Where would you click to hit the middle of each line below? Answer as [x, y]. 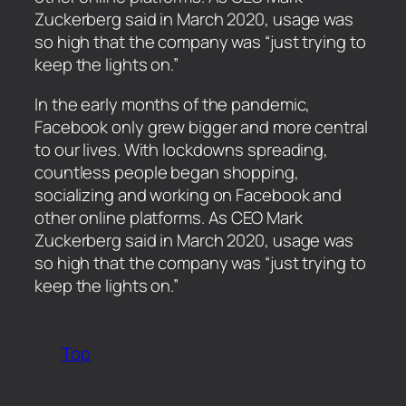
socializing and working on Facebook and [188, 194]
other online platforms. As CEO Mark [169, 217]
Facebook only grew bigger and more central [201, 126]
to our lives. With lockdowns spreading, [182, 149]
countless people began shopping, [167, 172]
